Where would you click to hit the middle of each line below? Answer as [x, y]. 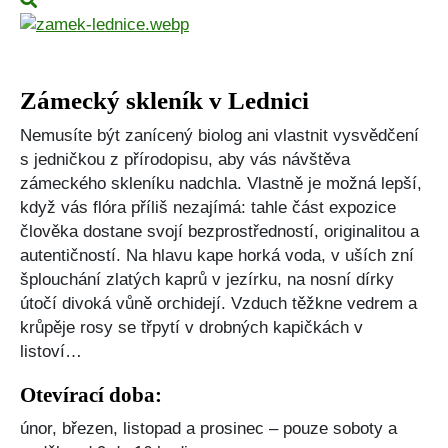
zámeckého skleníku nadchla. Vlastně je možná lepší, [221, 184]
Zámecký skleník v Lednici [164, 101]
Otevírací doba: [91, 395]
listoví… [51, 352]
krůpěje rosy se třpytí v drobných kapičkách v [191, 328]
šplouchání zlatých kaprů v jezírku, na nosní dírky [207, 280]
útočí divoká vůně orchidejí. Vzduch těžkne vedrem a [218, 304]
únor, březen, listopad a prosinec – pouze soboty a [208, 429]
